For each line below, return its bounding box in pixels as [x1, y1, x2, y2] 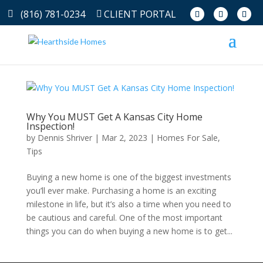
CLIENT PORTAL [103, 7, 176, 21]
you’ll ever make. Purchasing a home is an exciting [26, 185, 216, 196]
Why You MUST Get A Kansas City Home [26, 110, 203, 123]
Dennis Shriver [37, 132, 92, 143]
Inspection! [26, 120, 75, 133]
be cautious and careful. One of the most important [26, 212, 222, 223]
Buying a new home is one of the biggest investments [26, 171, 231, 183]
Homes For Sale [156, 132, 218, 143]
